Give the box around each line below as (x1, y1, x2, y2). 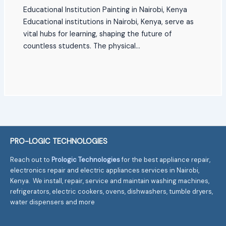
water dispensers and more (10, 197, 95, 206)
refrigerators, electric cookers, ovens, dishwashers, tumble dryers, (10, 187, 213, 196)
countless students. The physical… (23, 41, 141, 51)
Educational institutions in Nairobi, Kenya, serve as (23, 17, 194, 27)
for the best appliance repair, (122, 155, 211, 164)
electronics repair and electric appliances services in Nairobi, (10, 165, 200, 175)
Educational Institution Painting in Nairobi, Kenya (23, 5, 188, 15)
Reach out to (10, 155, 52, 164)
